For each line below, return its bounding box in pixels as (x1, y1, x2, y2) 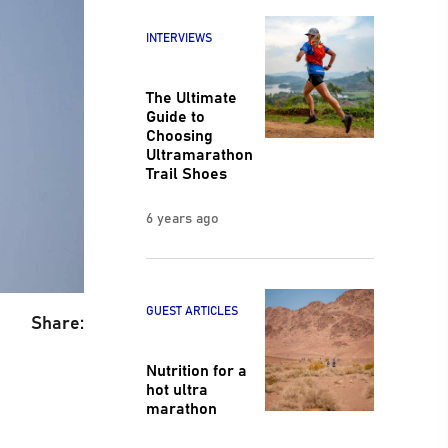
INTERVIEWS (145, 27, 212, 46)
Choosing (145, 121, 213, 146)
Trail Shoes (145, 159, 227, 184)
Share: (30, 308, 84, 335)
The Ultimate (145, 83, 237, 108)
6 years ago (145, 206, 219, 227)
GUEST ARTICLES (145, 300, 238, 319)
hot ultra (145, 376, 208, 401)
